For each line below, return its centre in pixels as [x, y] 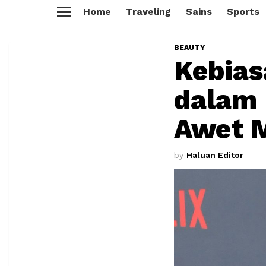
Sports [243, 12]
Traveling [148, 12]
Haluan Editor [215, 155]
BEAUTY [189, 47]
